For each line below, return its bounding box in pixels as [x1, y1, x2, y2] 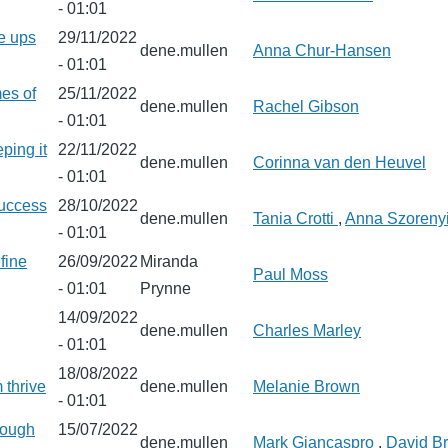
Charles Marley [253, 322, 361, 339]
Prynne [140, 280, 191, 297]
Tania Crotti [253, 210, 338, 227]
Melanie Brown [253, 378, 360, 395]
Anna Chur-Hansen [253, 42, 391, 59]
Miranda [140, 253, 198, 270]
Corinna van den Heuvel [253, 154, 426, 171]
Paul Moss [253, 266, 328, 283]
